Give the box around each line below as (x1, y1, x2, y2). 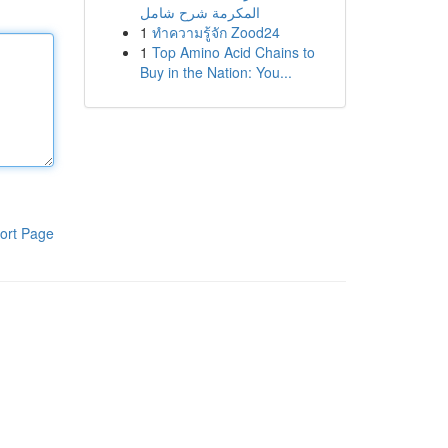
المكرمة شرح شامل (139, 2, 260, 22)
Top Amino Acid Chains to (151, 42, 315, 62)
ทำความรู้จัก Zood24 (151, 22, 280, 42)
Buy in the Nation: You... (139, 62, 292, 82)
